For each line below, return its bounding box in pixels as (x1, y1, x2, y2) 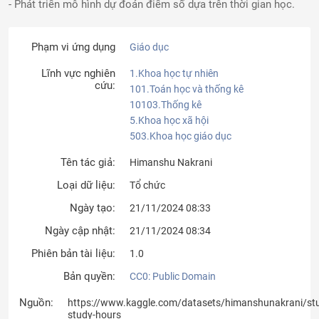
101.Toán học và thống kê (130, 83, 244, 95)
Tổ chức (130, 179, 165, 191)
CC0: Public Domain (130, 271, 216, 282)
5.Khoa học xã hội (130, 115, 209, 126)
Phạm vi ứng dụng (31, 41, 115, 53)
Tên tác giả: (61, 156, 115, 169)
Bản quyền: (63, 270, 115, 283)
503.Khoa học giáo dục (130, 130, 231, 142)
